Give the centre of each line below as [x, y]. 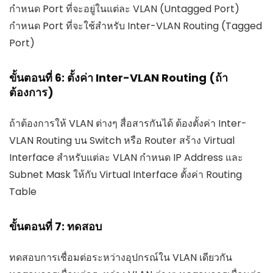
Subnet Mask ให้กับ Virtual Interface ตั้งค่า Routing [126, 175]
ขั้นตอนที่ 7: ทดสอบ [55, 227]
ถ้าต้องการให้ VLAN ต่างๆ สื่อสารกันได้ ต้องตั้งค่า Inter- [128, 124]
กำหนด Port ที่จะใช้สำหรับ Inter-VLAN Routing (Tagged [136, 26]
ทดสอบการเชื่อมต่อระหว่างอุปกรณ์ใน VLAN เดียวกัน [121, 258]
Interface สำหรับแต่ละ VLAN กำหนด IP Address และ [126, 158]
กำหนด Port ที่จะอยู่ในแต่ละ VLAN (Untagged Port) [124, 9]
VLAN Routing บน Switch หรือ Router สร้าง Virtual [122, 141]
